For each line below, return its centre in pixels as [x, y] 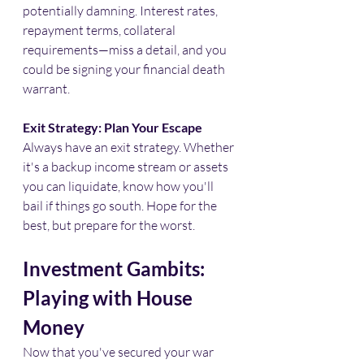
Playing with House [110, 297]
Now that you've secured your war [119, 351]
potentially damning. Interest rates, [121, 10]
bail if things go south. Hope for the [121, 205]
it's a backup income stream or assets [127, 166]
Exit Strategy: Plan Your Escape [113, 127]
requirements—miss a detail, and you [126, 49]
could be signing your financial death [125, 69]
